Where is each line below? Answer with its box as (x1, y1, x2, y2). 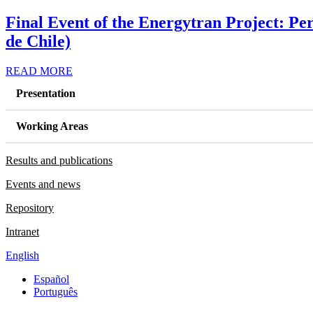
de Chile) (6, 32, 71, 51)
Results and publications (6, 154, 112, 166)
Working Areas (16, 119, 88, 132)
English (6, 249, 39, 261)
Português (34, 285, 78, 298)
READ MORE (6, 64, 73, 77)
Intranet (6, 225, 39, 238)
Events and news (6, 177, 80, 190)
